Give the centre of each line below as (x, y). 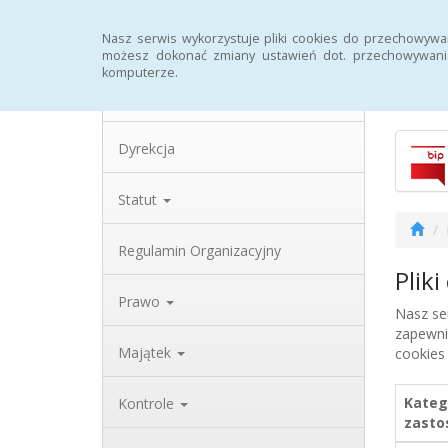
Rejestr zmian (380, 27)
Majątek (146, 352)
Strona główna (164, 27)
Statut (139, 199)
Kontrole (148, 403)
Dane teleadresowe (181, 97)
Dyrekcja (146, 148)
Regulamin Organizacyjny (199, 250)
